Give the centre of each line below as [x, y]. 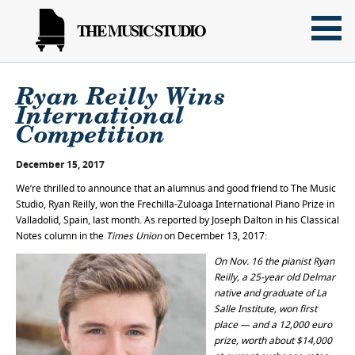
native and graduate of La [270, 293]
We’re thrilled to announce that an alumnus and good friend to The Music [176, 188]
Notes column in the [60, 236]
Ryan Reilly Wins [120, 95]
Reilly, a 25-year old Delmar [275, 277]
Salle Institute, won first [265, 309]
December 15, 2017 [60, 164]
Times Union [133, 236]
